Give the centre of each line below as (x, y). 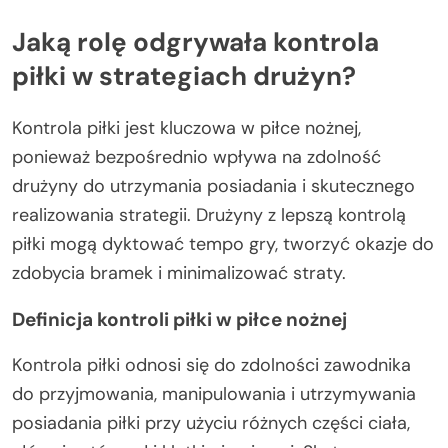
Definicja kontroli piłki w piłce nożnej (179, 320)
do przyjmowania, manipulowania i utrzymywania (214, 394)
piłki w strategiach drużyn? (184, 75)
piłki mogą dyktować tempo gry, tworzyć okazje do (223, 244)
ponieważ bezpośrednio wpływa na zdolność (196, 157)
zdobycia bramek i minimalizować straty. (179, 273)
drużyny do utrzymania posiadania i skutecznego (213, 186)
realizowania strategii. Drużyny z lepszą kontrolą (209, 215)
